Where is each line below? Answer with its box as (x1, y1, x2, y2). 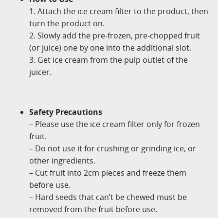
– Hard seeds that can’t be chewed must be (29, 191, 187, 202)
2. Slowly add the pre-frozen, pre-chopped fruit (29, 30, 200, 41)
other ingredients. (29, 155, 95, 166)
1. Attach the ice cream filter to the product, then (29, 5, 208, 17)
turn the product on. (29, 18, 105, 29)
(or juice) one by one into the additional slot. (29, 42, 191, 53)
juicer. (29, 66, 52, 77)
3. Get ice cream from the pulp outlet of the (29, 54, 188, 65)
